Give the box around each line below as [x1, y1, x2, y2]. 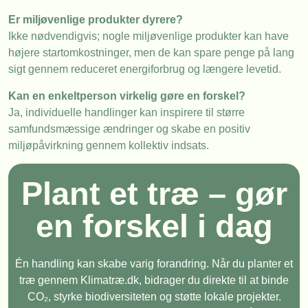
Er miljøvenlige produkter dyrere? [8, 14, 183, 26]
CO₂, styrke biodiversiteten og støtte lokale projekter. [27, 291, 281, 303]
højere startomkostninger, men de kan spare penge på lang [8, 47, 294, 59]
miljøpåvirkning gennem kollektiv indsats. [8, 139, 209, 151]
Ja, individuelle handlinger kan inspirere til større [8, 106, 245, 118]
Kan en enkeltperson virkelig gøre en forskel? [8, 89, 245, 102]
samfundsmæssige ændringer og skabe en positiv [8, 122, 250, 135]
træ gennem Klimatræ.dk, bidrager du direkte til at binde [19, 274, 289, 287]
